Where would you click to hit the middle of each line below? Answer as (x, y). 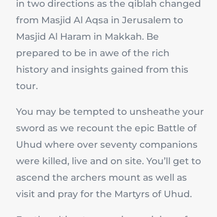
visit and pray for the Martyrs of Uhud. (104, 194)
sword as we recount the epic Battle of (106, 128)
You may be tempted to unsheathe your (110, 112)
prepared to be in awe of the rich (93, 53)
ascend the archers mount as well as (101, 178)
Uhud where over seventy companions (107, 145)
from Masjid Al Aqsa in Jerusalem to (100, 20)
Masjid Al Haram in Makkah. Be (87, 37)
